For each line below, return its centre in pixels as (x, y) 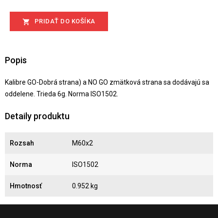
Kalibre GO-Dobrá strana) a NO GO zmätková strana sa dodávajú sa (107, 82)
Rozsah (22, 143)
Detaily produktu (37, 116)
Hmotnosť (26, 186)
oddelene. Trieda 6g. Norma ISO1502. (62, 94)
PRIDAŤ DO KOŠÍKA (65, 21)
